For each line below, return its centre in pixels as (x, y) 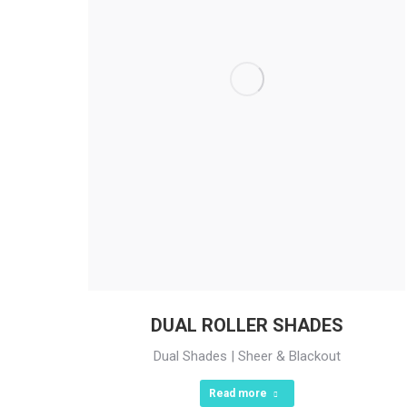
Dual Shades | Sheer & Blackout (247, 357)
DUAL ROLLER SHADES (247, 326)
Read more (238, 394)
